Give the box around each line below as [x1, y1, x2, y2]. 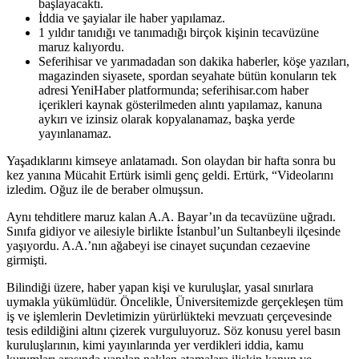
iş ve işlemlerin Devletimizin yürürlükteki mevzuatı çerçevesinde [6, 309, 332, 323]
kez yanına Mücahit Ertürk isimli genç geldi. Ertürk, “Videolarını [6, 167, 333, 182]
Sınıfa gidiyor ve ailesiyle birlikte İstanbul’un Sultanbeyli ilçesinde [6, 224, 341, 238]
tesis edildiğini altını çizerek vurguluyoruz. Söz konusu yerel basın [6, 323, 341, 337]
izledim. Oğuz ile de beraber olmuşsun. [6, 182, 204, 196]
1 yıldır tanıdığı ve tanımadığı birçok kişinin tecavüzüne [38, 25, 319, 39]
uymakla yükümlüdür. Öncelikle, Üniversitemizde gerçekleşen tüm [6, 294, 343, 309]
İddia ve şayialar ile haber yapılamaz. [38, 10, 225, 25]
